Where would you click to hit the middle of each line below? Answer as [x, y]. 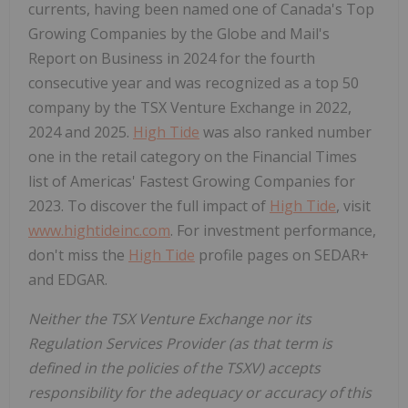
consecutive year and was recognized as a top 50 [194, 82]
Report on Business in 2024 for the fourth [172, 58]
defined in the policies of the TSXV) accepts [174, 367]
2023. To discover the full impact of [149, 205]
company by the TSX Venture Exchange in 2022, [190, 107]
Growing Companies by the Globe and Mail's [179, 33]
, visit [353, 205]
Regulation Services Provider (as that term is [180, 343]
